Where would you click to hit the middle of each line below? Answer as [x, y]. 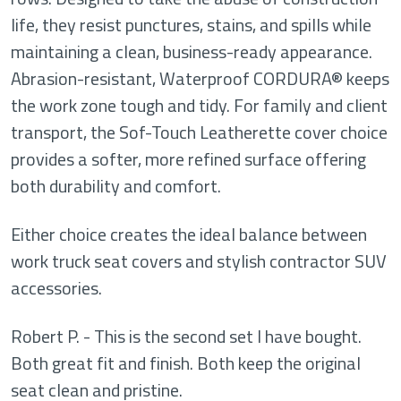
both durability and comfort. [116, 186]
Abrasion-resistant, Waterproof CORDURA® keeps [200, 78]
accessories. [56, 288]
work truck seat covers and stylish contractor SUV [199, 261]
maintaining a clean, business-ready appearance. [192, 51]
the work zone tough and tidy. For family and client [199, 105]
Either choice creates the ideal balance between [189, 234]
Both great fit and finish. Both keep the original [186, 363]
